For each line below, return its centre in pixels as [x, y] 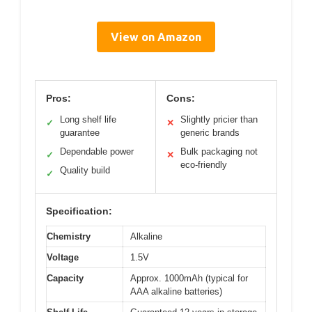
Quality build [85, 170]
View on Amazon [156, 37]
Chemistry [69, 236]
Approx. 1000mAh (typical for [189, 278]
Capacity [65, 278]
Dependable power [97, 151]
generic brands [210, 132]
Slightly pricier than [219, 119]
